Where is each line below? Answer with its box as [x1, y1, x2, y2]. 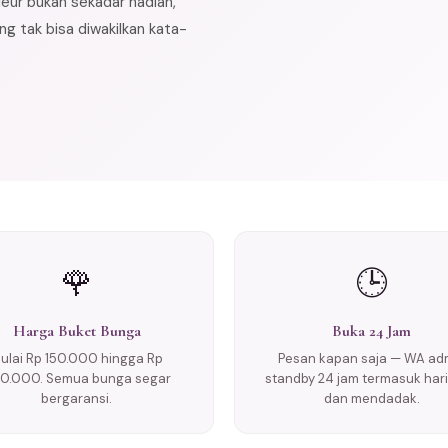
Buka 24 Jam [332, 321, 411, 341]
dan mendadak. [323, 390, 420, 407]
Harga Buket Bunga [12, 321, 141, 341]
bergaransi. [41, 390, 112, 407]
